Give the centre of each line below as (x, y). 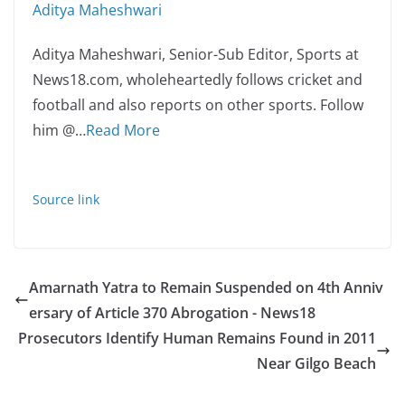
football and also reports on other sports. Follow (198, 105)
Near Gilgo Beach (316, 363)
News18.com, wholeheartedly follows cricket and (198, 80)
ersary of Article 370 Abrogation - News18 (172, 313)
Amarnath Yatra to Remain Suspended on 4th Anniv (206, 287)
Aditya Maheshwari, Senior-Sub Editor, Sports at (196, 54)
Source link (66, 199)
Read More (123, 130)
